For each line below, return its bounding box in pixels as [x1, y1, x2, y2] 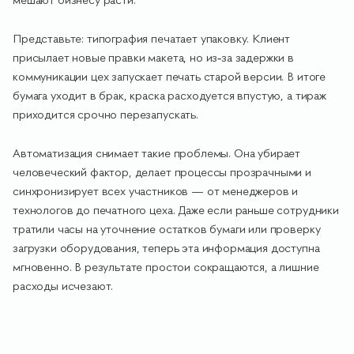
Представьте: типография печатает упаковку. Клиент [13, 31, 291, 47]
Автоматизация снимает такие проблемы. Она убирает [13, 145, 301, 161]
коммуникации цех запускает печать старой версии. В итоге [13, 69, 326, 85]
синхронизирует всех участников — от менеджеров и [13, 183, 299, 199]
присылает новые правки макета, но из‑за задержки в [13, 50, 294, 66]
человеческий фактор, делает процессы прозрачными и [13, 164, 311, 180]
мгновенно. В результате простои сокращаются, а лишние [13, 259, 319, 275]
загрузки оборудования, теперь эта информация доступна [13, 240, 320, 256]
